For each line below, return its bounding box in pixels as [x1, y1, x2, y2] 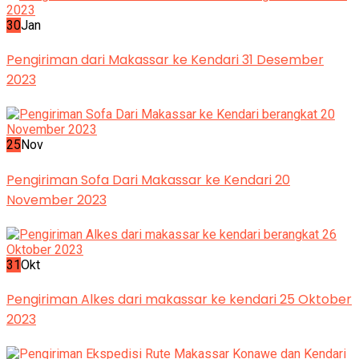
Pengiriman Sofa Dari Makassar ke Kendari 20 [6, 170, 290, 189]
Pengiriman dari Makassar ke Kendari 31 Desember [6, 50, 324, 69]
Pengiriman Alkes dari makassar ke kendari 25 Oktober [6, 290, 352, 309]
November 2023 [6, 190, 107, 209]
